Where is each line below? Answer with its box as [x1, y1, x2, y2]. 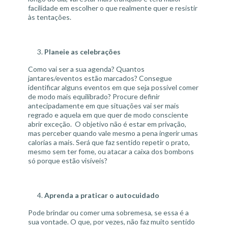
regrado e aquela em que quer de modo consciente [28, 110, 188, 119]
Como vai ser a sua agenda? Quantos [28, 65, 145, 73]
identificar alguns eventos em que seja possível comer [28, 83, 198, 92]
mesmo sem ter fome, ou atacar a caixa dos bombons [28, 147, 194, 156]
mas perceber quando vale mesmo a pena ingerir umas [28, 129, 198, 137]
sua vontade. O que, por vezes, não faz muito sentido [28, 217, 195, 226]
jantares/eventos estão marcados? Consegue [28, 74, 172, 82]
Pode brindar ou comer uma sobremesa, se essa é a [28, 208, 189, 217]
